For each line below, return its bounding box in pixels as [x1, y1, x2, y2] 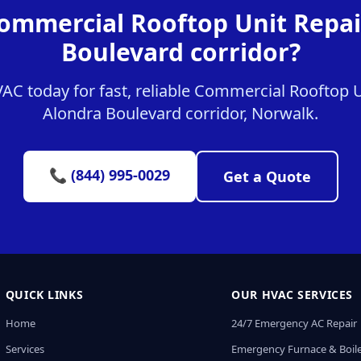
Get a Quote [222, 167, 311, 186]
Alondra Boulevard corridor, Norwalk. [43, 102, 318, 124]
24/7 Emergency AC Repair [231, 316, 358, 330]
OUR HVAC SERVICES [231, 287, 353, 302]
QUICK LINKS [5, 287, 84, 302]
